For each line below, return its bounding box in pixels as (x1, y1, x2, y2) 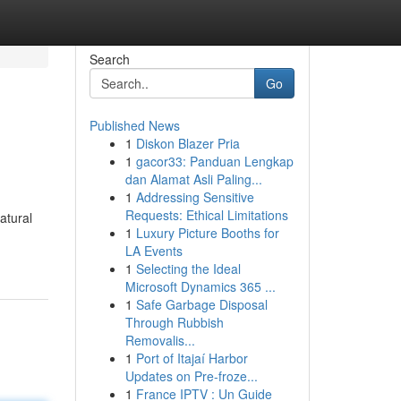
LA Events (124, 242, 183, 260)
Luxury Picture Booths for (135, 224, 279, 242)
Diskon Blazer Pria (135, 134, 240, 152)
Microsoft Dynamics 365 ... (124, 277, 276, 295)
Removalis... (124, 331, 195, 349)
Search (89, 50, 130, 68)
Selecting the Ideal (135, 260, 241, 277)
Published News (89, 116, 180, 134)
